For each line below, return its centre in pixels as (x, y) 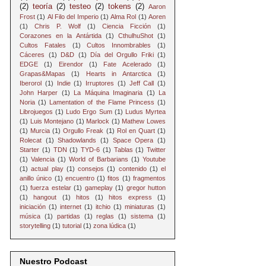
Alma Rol (123, 16)
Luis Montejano (52, 121)
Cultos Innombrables (119, 45)
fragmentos (150, 178)
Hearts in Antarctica (118, 73)
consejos (91, 168)
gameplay (99, 187)
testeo (80, 6)
